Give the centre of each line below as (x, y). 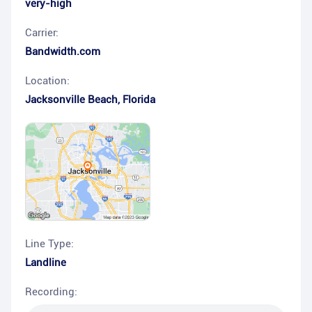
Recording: (51, 292)
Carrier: (42, 33)
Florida (139, 100)
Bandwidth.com (63, 52)
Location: (47, 81)
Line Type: (49, 244)
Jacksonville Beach (71, 100)
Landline (46, 263)
